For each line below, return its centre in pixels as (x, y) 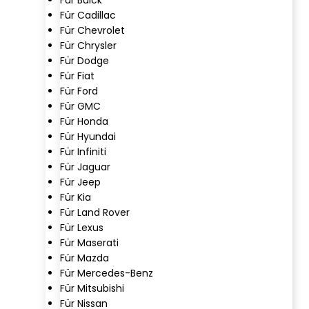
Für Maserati (89, 242)
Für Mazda (84, 258)
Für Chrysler (88, 45)
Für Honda (84, 121)
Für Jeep (80, 182)
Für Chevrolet (92, 30)
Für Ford (79, 91)
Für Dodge (84, 60)
